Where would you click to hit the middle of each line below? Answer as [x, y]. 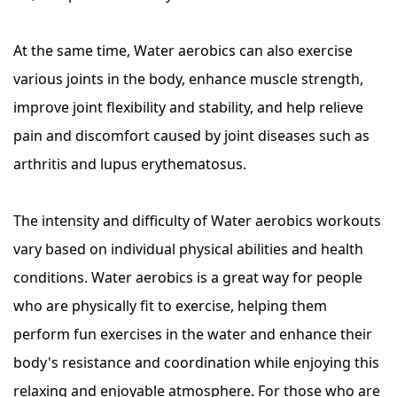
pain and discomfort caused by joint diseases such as [191, 136]
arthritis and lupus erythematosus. [130, 164]
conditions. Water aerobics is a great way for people [188, 277]
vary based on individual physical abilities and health [188, 249]
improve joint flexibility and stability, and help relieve [188, 107]
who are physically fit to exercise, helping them [170, 306]
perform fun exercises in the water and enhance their [193, 334]
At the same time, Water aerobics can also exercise [183, 51]
